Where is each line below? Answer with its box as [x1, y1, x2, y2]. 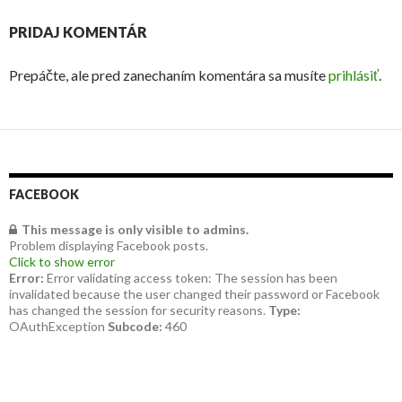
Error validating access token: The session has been [44, 270, 337, 285]
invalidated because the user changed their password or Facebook [9, 286, 380, 301]
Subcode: [108, 319, 162, 334]
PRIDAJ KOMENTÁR [9, 23, 147, 40]
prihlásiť [328, 66, 379, 83]
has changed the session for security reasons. [9, 302, 268, 318]
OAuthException [9, 319, 108, 334]
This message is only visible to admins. [22, 222, 249, 237]
